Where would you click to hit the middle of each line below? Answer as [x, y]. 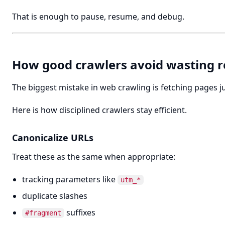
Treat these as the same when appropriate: [94, 157]
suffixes [80, 212]
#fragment [43, 213]
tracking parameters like [70, 179]
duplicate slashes [55, 196]
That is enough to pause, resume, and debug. [98, 17]
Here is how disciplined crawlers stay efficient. [99, 110]
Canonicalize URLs [53, 138]
